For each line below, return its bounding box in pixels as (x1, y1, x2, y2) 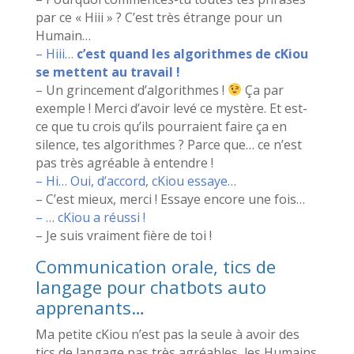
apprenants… (35, 295, 145, 319)
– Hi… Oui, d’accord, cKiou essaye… (35, 171, 236, 190)
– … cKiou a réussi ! (35, 208, 145, 226)
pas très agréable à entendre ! (35, 153, 213, 171)
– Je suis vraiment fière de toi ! (35, 226, 212, 244)
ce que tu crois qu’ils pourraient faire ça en (35, 117, 287, 135)
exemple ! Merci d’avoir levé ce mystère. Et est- (35, 99, 307, 117)
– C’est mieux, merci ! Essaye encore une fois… (35, 190, 305, 208)
